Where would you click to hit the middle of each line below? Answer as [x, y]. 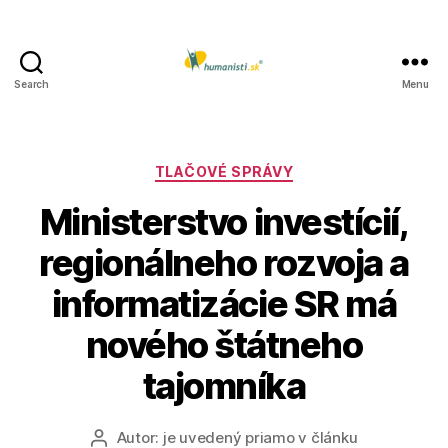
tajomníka [224, 385]
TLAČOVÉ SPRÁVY [224, 171]
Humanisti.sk [276, 101]
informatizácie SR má [224, 303]
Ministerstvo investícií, [224, 221]
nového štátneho [224, 344]
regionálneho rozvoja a [224, 262]
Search [31, 84]
